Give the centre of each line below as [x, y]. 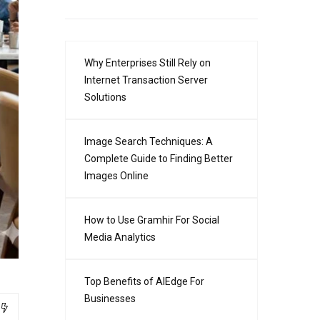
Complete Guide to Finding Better [159, 159]
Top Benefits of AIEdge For [144, 282]
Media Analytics [120, 237]
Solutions [105, 97]
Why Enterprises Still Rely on [147, 63]
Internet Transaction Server [146, 80]
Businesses [110, 299]
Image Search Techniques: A [149, 142]
